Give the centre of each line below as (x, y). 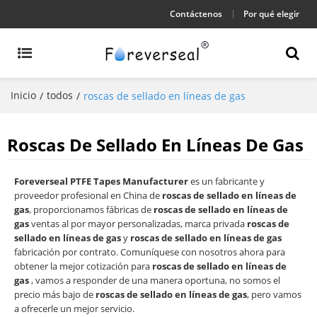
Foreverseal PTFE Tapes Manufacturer (101, 181)
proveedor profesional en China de (88, 195)
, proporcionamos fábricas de (91, 209)
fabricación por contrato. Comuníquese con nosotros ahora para (150, 252)
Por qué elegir (271, 14)
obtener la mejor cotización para (83, 266)
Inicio (23, 95)
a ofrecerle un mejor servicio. (74, 309)
